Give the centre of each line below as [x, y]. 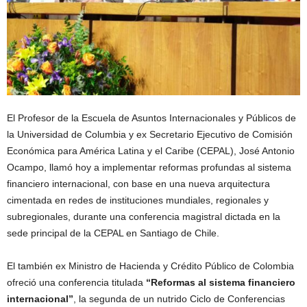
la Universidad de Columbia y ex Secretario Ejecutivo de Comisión [150, 134]
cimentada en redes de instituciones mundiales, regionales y [138, 200]
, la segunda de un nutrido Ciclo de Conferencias [179, 298]
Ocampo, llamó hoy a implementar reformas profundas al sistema [149, 167]
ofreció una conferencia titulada [76, 282]
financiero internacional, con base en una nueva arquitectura [138, 183]
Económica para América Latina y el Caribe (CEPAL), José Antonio [151, 150]
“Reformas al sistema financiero [221, 282]
